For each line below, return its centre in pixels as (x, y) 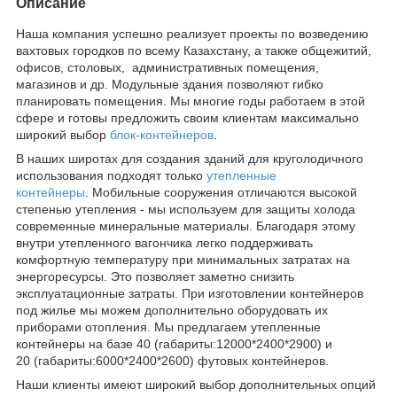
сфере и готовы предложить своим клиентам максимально (187, 117)
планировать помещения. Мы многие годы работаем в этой (191, 101)
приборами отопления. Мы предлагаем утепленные (168, 327)
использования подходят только (111, 175)
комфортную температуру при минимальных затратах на (183, 259)
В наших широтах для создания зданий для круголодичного (190, 158)
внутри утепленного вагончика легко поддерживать (164, 242)
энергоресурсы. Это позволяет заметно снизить (155, 276)
